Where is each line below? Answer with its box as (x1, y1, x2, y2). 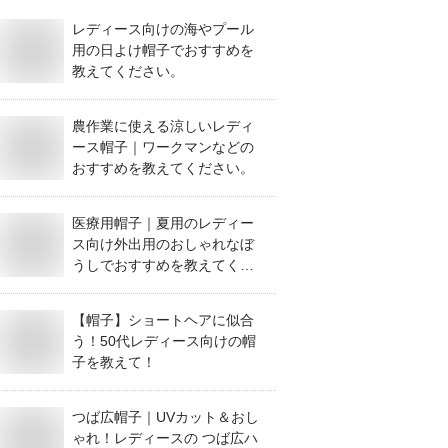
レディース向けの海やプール (72, 21, 254, 37)
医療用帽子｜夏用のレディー (72, 215, 254, 231)
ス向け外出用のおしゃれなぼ (72, 236, 254, 252)
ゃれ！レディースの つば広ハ (72, 430, 258, 446)
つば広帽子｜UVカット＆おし (72, 409, 259, 425)
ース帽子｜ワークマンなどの (72, 139, 254, 155)
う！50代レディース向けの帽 (72, 333, 256, 349)
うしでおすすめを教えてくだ (72, 257, 254, 273)
